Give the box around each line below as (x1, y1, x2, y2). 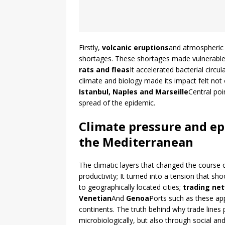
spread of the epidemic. (79, 98, 155, 108)
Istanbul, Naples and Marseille (79, 87, 188, 97)
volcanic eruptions (102, 43, 169, 53)
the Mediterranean (79, 134, 193, 151)
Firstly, (79, 43, 102, 53)
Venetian (79, 193, 111, 203)
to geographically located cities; (79, 182, 183, 192)
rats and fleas (79, 65, 130, 75)
